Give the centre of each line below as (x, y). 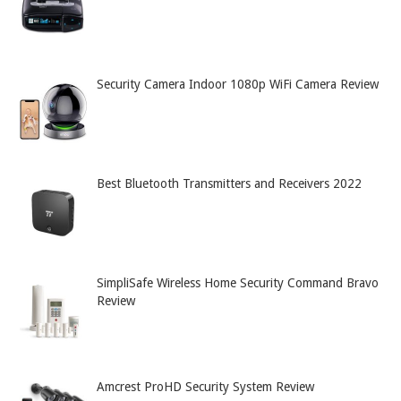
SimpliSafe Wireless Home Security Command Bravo (237, 282)
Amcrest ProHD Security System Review (205, 386)
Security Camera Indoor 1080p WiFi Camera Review (237, 85)
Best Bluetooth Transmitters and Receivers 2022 (229, 183)
